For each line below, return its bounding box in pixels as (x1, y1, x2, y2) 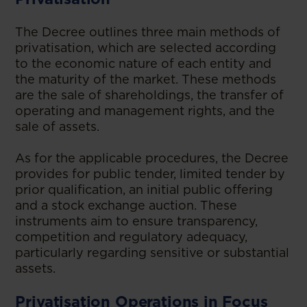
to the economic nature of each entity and (15, 56, 272, 71)
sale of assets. (15, 119, 100, 134)
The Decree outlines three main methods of (15, 24, 281, 39)
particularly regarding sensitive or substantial (15, 245, 290, 260)
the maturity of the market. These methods (15, 71, 277, 86)
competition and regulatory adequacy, (15, 229, 248, 244)
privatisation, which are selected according (15, 40, 277, 55)
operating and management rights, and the (15, 103, 275, 118)
